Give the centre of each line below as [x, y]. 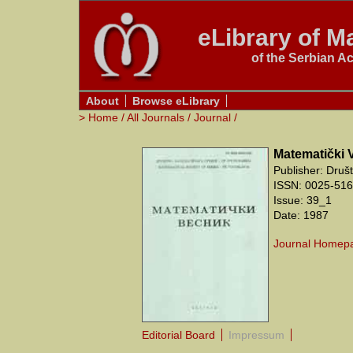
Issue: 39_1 [303, 200]
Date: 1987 [301, 215]
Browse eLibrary [176, 101]
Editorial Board [178, 335]
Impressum [256, 335]
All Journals [156, 117]
